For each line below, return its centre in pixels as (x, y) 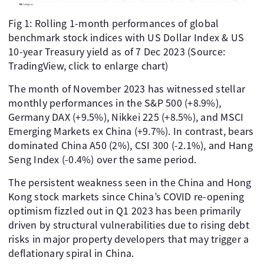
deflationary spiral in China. (71, 253)
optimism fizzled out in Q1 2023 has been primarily (125, 210)
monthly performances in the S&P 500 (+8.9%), (115, 103)
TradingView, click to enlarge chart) (88, 65)
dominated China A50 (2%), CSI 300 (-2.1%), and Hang (131, 145)
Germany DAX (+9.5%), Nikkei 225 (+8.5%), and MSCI (126, 117)
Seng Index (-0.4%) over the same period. (102, 159)
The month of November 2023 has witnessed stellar (127, 88)
